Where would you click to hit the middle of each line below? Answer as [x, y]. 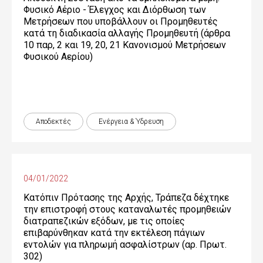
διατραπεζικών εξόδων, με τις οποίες [104, 221]
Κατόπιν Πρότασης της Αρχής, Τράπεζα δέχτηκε [126, 198]
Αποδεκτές [53, 122]
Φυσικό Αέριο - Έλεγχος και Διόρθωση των [115, 10]
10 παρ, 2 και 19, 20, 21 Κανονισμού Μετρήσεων [125, 45]
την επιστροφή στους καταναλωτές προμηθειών [127, 209]
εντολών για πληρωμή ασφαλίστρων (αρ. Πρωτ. [125, 245]
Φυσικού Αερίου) [58, 57]
